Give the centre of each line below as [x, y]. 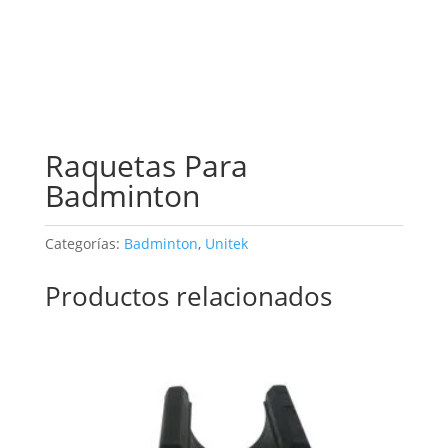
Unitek [226, 243]
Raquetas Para [146, 165]
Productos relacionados [188, 295]
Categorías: [84, 243]
